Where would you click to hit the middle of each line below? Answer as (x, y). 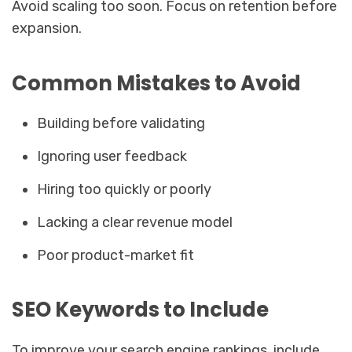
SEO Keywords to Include (140, 310)
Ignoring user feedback (112, 156)
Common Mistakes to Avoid (156, 83)
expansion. (47, 29)
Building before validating (121, 123)
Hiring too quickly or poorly (125, 189)
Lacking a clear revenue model (135, 222)
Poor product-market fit (116, 255)
